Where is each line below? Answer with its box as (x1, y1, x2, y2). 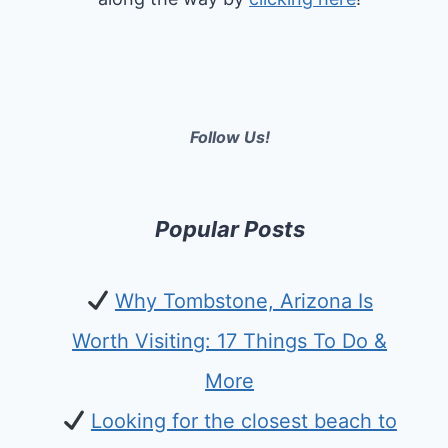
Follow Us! (189, 127, 270, 147)
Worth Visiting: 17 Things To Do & (72, 329, 388, 353)
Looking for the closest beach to (90, 409, 397, 433)
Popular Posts (154, 216, 305, 242)
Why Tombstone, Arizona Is (114, 289, 373, 313)
